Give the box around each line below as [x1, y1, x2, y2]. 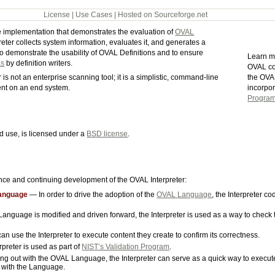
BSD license [87, 130, 128, 139]
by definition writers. [4, 59, 73, 68]
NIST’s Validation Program [82, 242, 170, 251]
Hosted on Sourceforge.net [117, 10, 207, 20]
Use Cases [75, 10, 112, 20]
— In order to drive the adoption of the [28, 190, 157, 199]
